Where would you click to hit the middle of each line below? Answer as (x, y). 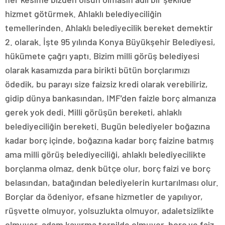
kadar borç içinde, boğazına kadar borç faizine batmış (109, 140)
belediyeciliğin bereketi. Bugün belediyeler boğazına (107, 126)
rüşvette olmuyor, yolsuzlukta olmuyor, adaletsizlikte (109, 211)
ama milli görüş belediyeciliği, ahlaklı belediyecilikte (105, 154)
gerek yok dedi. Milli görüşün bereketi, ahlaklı (93, 112)
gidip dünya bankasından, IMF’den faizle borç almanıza (110, 98)
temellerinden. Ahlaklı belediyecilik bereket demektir (109, 28)
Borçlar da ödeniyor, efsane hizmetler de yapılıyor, (104, 197)
